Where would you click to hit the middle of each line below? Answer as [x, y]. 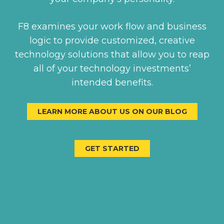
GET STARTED [112, 148]
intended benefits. [112, 82]
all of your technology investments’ [112, 68]
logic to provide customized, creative [112, 40]
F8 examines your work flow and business [112, 26]
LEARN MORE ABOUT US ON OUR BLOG [112, 111]
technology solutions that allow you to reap [112, 54]
